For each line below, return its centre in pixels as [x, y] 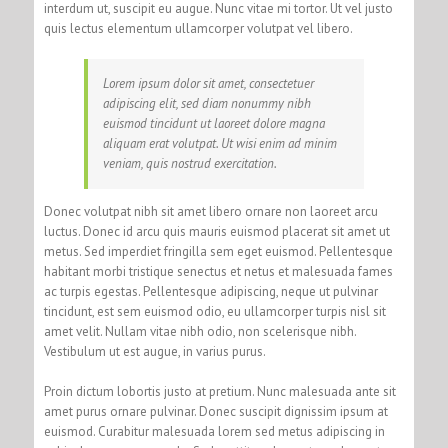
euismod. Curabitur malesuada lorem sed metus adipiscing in [214, 432]
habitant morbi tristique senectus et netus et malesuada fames [218, 272]
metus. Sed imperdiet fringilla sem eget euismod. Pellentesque [218, 252]
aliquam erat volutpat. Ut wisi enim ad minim [219, 144]
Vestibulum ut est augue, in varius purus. [154, 352]
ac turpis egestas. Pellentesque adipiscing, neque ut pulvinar [210, 292]
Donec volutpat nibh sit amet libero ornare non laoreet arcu [210, 212]
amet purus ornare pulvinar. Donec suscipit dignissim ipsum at [215, 412]
